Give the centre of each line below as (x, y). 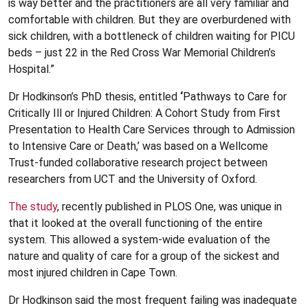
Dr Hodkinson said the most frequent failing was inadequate (153, 300)
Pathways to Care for (235, 96)
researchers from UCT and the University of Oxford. (133, 179)
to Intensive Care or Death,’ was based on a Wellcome (138, 146)
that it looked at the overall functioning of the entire (135, 223)
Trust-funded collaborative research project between (138, 162)
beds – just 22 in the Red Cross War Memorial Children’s (142, 52)
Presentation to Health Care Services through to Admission (152, 129)
